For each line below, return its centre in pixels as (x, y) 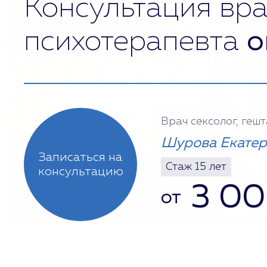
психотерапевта (135, 42)
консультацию (80, 172)
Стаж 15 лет (196, 167)
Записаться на (80, 157)
